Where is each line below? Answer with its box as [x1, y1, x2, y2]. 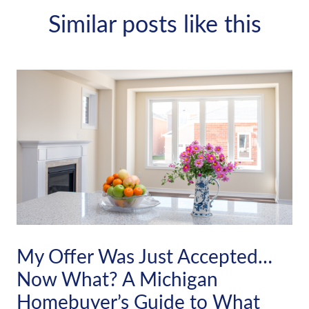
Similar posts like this [48, 7, 261, 39]
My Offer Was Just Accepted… [17, 242, 272, 269]
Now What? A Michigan [17, 265, 218, 292]
